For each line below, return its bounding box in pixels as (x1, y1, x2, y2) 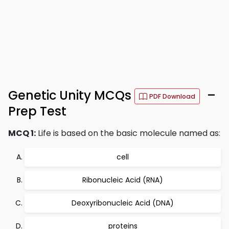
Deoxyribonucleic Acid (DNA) (72, 198, 174, 208)
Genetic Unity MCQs (8, 87, 134, 104)
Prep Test (8, 103, 66, 120)
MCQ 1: (8, 127, 36, 139)
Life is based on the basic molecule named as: (36, 127, 220, 139)
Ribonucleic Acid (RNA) (82, 175, 163, 185)
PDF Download (149, 92, 195, 101)
